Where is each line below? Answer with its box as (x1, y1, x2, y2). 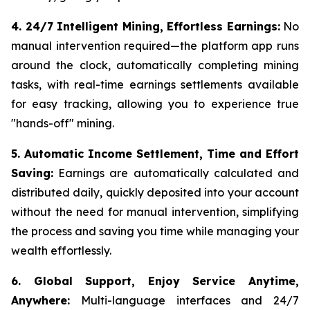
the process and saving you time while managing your (11, 224, 299, 238)
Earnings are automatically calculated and (53, 165, 299, 180)
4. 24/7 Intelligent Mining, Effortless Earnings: (11, 19, 280, 33)
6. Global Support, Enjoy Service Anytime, (11, 273, 299, 288)
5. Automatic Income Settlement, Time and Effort (11, 146, 299, 161)
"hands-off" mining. (11, 116, 114, 130)
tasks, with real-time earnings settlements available (11, 77, 299, 91)
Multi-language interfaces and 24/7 (70, 293, 299, 307)
